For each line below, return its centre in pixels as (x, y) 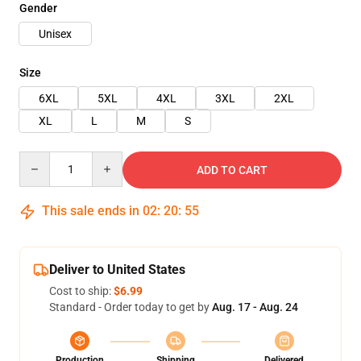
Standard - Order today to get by (131, 307)
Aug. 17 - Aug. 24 (255, 307)
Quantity (41, 159)
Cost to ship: (81, 291)
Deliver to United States (117, 270)
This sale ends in (91, 211)
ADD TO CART (232, 170)
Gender (38, 8)
